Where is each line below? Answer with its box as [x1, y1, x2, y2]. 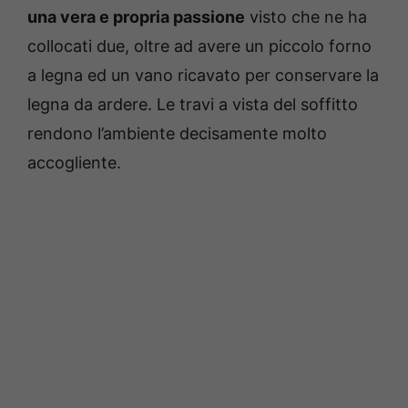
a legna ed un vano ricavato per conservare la [27, 66, 379, 86]
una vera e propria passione [27, 7, 245, 27]
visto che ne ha [245, 7, 367, 27]
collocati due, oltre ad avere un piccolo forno [27, 36, 372, 56]
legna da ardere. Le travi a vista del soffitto [27, 95, 358, 115]
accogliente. [27, 153, 121, 173]
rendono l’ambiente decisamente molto [27, 124, 327, 144]
